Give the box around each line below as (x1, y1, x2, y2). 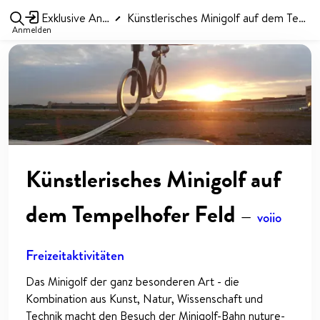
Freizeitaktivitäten (26, 245, 124, 266)
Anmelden (12, 24, 52, 36)
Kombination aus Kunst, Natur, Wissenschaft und (26, 291, 263, 307)
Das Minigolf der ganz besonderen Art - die (26, 274, 239, 290)
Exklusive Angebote (38, 9, 102, 26)
